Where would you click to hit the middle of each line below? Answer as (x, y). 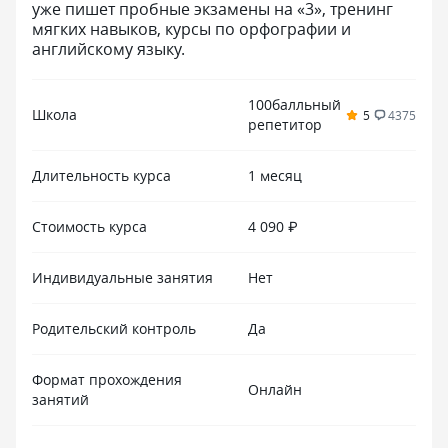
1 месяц (275, 175)
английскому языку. (108, 49)
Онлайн (275, 389)
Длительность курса (101, 175)
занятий (60, 399)
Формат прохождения (107, 379)
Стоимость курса (89, 226)
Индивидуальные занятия (122, 277)
